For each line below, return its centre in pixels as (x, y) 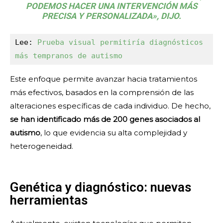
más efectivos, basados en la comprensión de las (102, 93)
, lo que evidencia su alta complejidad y (114, 133)
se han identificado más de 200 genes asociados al (105, 119)
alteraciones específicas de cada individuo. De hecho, (110, 106)
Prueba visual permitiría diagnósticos (120, 43)
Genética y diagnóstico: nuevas (101, 187)
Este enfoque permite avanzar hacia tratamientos (104, 79)
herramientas (49, 200)
